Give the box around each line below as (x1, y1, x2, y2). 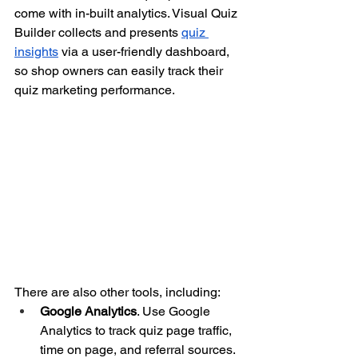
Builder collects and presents (14, 25, 178, 41)
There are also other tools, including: (14, 284, 221, 300)
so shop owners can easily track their (14, 63, 226, 79)
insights (14, 44, 58, 60)
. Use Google (137, 304, 213, 320)
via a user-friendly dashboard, (58, 44, 233, 60)
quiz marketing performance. (14, 82, 175, 98)
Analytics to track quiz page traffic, (40, 323, 235, 339)
